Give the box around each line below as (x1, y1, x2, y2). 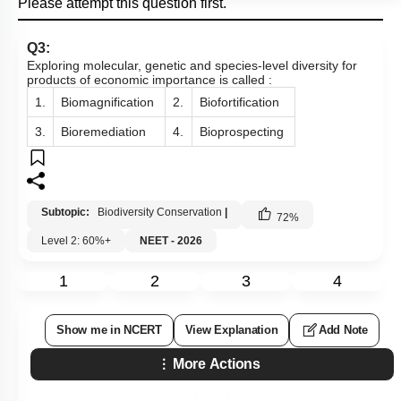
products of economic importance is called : (27, 73, 272, 87)
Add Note (319, 323, 368, 337)
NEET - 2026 (140, 235, 202, 247)
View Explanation (184, 323, 278, 337)
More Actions (173, 356, 260, 371)
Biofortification (200, 95, 279, 109)
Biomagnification (61, 95, 154, 109)
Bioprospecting (200, 124, 284, 139)
